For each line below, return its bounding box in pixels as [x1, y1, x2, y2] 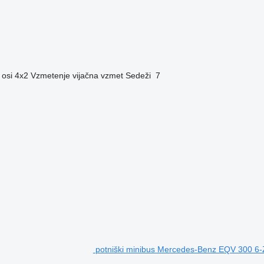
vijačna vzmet [72, 70, 123, 80]
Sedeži [125, 70, 151, 80]
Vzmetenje [30, 70, 70, 80]
